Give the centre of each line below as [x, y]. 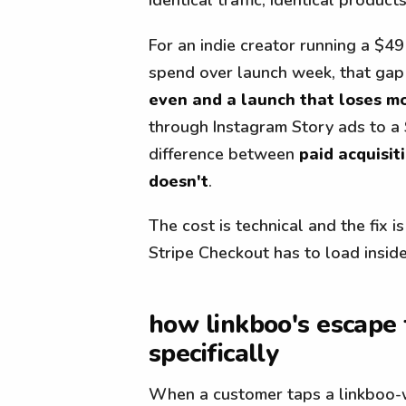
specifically [214, 353]
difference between [224, 154]
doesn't [179, 181]
